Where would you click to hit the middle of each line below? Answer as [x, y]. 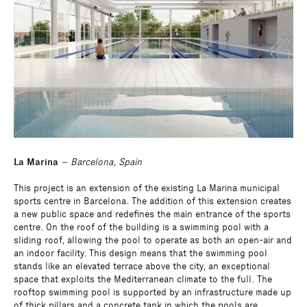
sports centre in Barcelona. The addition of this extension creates [152, 201]
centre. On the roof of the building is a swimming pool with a [141, 227]
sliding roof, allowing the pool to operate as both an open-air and [153, 240]
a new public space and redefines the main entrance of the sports [152, 214]
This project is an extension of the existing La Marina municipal [147, 188]
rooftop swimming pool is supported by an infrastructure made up [152, 292]
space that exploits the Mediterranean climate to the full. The [143, 279]
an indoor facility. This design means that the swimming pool [140, 253]
